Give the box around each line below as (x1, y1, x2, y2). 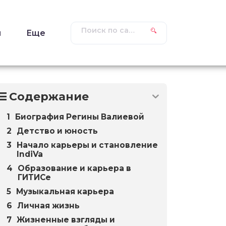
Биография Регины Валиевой (15, 112, 145, 122)
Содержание (9, 90, 89, 103)
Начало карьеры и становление (17, 140, 158, 150)
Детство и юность (17, 126, 98, 136)
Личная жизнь (17, 201, 80, 210)
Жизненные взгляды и (17, 215, 116, 224)
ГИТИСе (18, 173, 51, 182)
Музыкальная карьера (16, 187, 115, 196)
